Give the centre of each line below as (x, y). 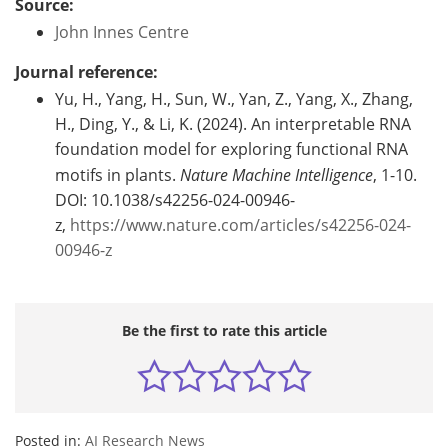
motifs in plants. (117, 174)
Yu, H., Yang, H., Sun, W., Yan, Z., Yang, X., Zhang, (234, 98)
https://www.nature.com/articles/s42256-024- (240, 224)
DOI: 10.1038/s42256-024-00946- (175, 199)
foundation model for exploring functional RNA (231, 148)
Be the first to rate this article (224, 330)
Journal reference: (86, 71)
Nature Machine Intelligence (276, 174)
